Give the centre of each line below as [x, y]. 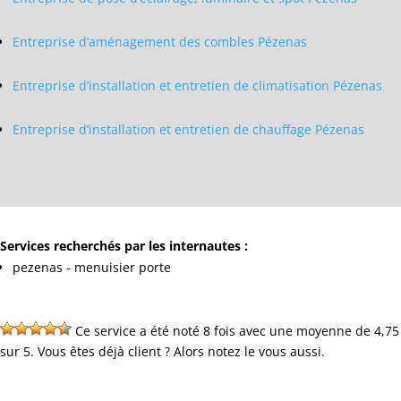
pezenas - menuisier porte [92, 267]
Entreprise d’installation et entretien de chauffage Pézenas [188, 129]
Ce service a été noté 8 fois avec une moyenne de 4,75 [235, 330]
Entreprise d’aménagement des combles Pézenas [160, 41]
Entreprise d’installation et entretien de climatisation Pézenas [197, 85]
